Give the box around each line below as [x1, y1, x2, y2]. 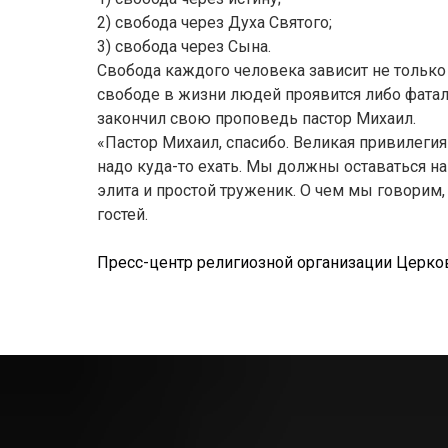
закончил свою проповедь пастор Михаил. [97, 109, 416, 128]
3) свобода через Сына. [97, 37, 271, 56]
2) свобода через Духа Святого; [97, 13, 332, 32]
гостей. [97, 205, 148, 224]
